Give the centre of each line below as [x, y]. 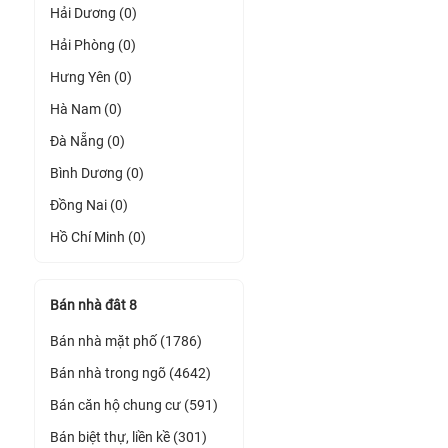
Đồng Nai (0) [89, 205]
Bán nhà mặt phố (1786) [126, 341]
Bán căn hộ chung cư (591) [134, 405]
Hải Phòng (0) [93, 45]
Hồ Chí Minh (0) [98, 237]
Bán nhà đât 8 [93, 305]
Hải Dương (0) [93, 13]
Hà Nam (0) [86, 109]
